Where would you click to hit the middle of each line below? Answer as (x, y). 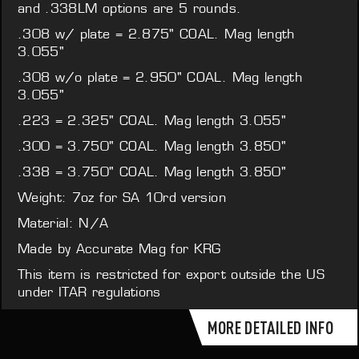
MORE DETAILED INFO (270, 327)
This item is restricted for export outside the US (171, 274)
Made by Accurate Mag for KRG (119, 248)
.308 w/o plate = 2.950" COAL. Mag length (160, 77)
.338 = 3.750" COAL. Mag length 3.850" (152, 171)
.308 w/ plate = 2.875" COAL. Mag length (156, 34)
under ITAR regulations (89, 292)
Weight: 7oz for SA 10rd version (122, 197)
